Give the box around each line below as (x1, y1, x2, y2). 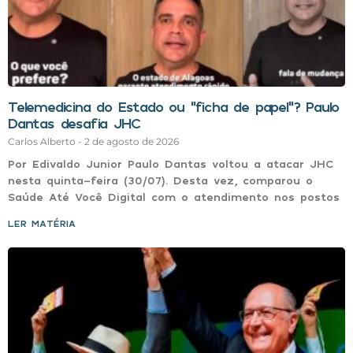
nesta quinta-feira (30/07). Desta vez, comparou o (8, 173, 313, 187)
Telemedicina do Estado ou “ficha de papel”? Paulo (8, 97, 340, 115)
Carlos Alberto (8, 135, 78, 147)
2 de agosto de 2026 (84, 135, 179, 147)
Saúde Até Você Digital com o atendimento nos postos (8, 189, 340, 203)
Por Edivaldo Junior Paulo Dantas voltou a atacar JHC (8, 156, 334, 170)
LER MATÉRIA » (8, 217, 86, 229)
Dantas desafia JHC (8, 113, 140, 132)
